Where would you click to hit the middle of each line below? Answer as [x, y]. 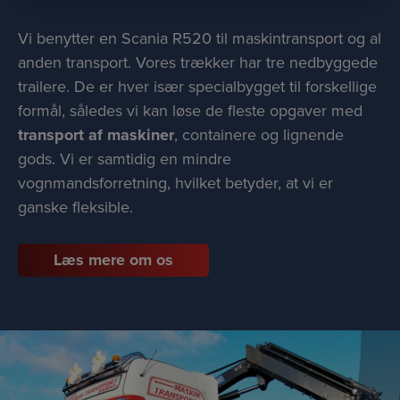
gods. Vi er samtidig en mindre [125, 159]
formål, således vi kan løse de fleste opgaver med [190, 111]
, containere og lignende [259, 135]
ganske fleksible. [75, 208]
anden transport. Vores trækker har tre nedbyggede [198, 63]
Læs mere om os [113, 260]
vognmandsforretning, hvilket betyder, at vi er [175, 183]
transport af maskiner [96, 135]
